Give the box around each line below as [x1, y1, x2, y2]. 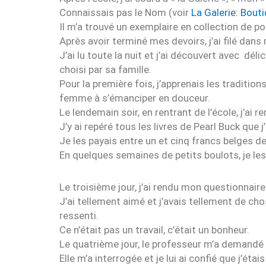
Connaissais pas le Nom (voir [59, 6, 191, 18]
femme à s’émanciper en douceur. [59, 91, 210, 104]
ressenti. [59, 209, 99, 221]
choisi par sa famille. [59, 63, 151, 75]
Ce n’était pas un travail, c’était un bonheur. [59, 223, 249, 236]
